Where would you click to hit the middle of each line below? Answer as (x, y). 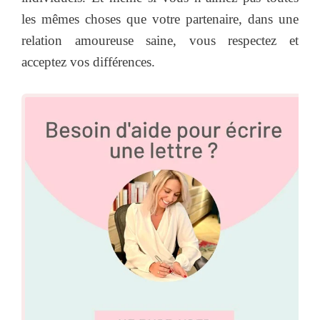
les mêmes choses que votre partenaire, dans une (160, 19)
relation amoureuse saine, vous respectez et (160, 41)
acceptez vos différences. (88, 62)
